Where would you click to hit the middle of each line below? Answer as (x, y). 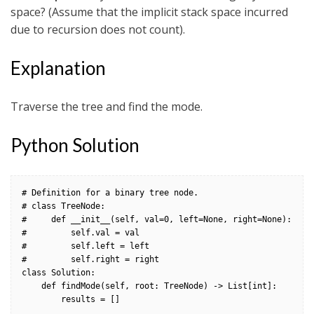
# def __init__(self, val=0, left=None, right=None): (157, 220)
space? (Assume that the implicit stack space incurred (149, 12)
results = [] (41, 300)
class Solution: (59, 273)
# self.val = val (81, 233)
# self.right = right (90, 260)
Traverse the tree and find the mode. (107, 107)
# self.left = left (86, 246)
